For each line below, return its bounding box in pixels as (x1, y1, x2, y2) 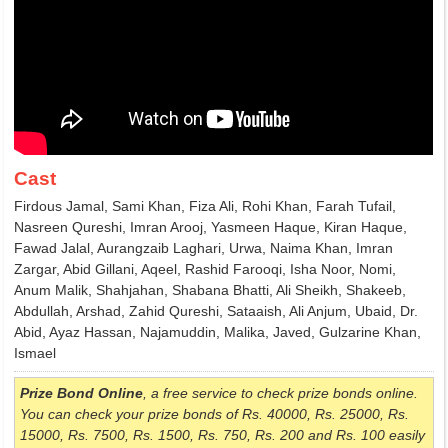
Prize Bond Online (20, 385, 144, 401)
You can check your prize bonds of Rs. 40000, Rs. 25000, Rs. (20, 406, 410, 422)
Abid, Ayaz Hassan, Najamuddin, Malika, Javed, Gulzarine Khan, (14, 324, 422, 340)
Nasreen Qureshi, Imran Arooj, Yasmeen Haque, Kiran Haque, (14, 219, 408, 235)
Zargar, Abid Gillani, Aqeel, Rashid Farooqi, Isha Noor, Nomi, (14, 261, 397, 277)
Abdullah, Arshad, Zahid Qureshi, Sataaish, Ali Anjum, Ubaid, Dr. (14, 303, 419, 319)
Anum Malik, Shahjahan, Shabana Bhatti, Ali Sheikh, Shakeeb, (14, 282, 407, 298)
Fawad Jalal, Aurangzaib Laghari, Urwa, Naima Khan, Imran (14, 240, 394, 256)
